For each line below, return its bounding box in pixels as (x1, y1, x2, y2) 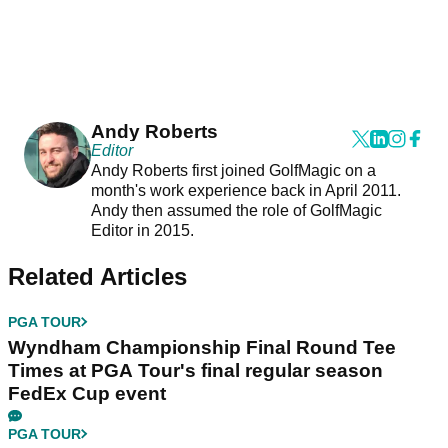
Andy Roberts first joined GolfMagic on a (90, 161, 376, 179)
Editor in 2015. (90, 221, 198, 239)
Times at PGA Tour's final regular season (8, 359, 383, 381)
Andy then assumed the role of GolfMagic (90, 201, 382, 219)
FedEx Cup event (8, 382, 166, 404)
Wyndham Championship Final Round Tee (8, 336, 396, 358)
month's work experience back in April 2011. (90, 181, 401, 199)
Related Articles (8, 262, 187, 290)
